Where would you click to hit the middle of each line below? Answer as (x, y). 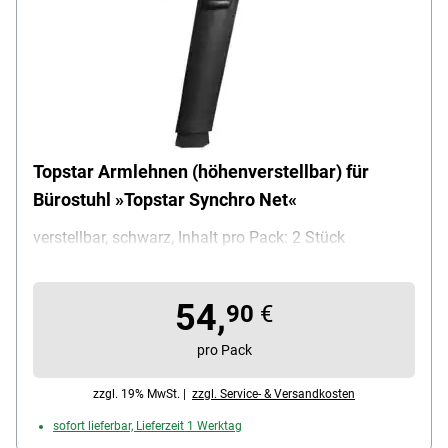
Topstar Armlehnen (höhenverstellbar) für (201, 171)
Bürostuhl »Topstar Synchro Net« (165, 199)
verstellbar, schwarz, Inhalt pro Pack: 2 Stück (189, 237)
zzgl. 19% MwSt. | (142, 393)
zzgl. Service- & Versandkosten (273, 393)
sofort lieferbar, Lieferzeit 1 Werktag (147, 425)
